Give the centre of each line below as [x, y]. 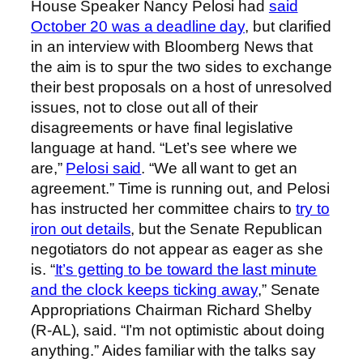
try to [313, 209]
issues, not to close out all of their [145, 108]
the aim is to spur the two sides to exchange [181, 67]
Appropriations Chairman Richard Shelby [172, 310]
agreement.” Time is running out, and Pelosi [180, 189]
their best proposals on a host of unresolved [181, 88]
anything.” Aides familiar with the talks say [173, 351]
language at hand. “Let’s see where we [164, 148]
